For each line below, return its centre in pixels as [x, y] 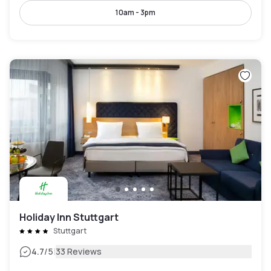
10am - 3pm [135, 12]
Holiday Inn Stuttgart [69, 217]
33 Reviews [79, 251]
